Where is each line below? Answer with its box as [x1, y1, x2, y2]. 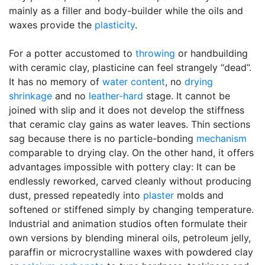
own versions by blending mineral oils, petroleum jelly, [9, 232, 251, 244]
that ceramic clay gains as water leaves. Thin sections [9, 118, 250, 130]
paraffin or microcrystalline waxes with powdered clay [9, 246, 253, 258]
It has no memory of [9, 76, 102, 88]
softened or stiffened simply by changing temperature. [9, 203, 254, 215]
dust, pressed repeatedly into [9, 189, 143, 201]
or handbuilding [175, 47, 248, 59]
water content [102, 76, 165, 88]
